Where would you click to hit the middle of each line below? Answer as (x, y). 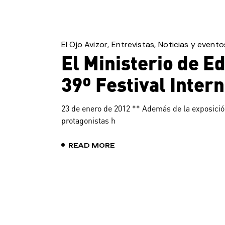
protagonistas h (88, 121)
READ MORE (92, 145)
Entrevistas (133, 45)
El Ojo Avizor (85, 45)
